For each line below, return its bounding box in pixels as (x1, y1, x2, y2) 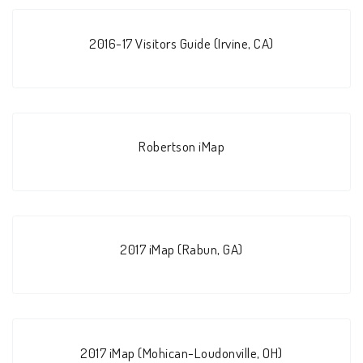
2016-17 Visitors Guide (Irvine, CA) (89, 33, 274, 52)
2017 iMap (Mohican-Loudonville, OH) (80, 343, 283, 361)
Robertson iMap (139, 136, 224, 155)
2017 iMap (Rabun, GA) (120, 240, 243, 258)
